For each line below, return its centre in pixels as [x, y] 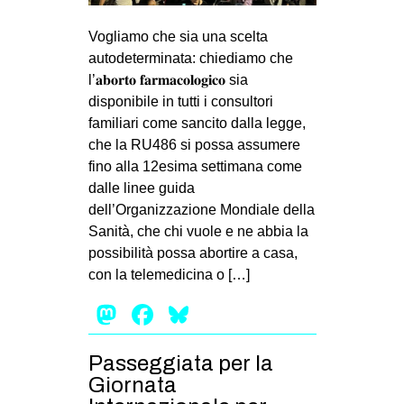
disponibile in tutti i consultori [180, 101]
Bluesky [243, 314]
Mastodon [184, 314]
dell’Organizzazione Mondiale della [201, 209]
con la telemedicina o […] [169, 274]
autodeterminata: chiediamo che [190, 58]
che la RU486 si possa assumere [194, 144]
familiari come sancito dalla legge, [197, 123]
